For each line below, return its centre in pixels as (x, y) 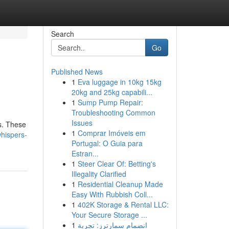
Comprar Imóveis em (111, 133)
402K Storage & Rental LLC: (123, 204)
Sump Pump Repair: (110, 102)
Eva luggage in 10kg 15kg (119, 82)
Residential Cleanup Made (120, 184)
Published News (77, 72)
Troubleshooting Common (113, 112)
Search (62, 34)
